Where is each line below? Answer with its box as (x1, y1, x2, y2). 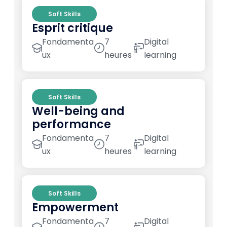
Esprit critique (32, 20, 113, 36)
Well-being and (32, 103, 125, 120)
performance (32, 117, 111, 133)
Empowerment (32, 200, 119, 216)
